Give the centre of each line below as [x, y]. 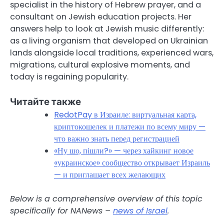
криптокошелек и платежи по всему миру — [130, 127]
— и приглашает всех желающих [110, 175]
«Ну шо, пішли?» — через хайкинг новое [124, 151]
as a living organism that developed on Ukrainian [109, 41]
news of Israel [140, 211]
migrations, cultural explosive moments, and [100, 65]
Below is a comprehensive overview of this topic [106, 199]
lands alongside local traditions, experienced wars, [112, 53]
